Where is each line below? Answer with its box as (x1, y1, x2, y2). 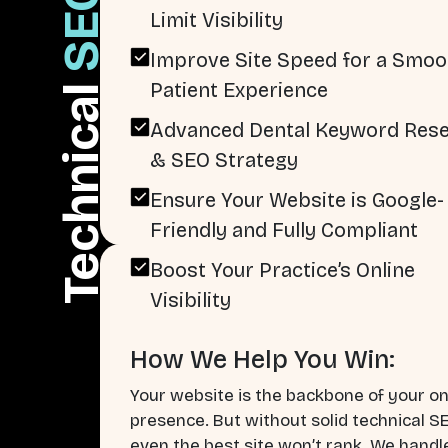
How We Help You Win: (130, 345, 395, 376)
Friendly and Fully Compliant (150, 218, 418, 243)
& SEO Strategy (150, 148, 298, 173)
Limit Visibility (150, 8, 283, 33)
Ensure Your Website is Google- (150, 188, 444, 213)
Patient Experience (150, 78, 328, 103)
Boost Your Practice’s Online (150, 258, 415, 283)
